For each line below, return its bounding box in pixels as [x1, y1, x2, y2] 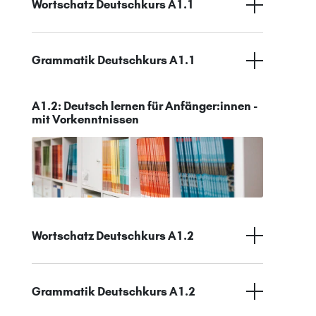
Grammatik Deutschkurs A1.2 [32, 284, 195, 298]
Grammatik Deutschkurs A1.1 [32, 53, 195, 68]
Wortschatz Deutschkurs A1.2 [32, 228, 194, 243]
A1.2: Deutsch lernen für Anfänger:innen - [32, 98, 257, 113]
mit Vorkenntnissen [32, 111, 139, 126]
